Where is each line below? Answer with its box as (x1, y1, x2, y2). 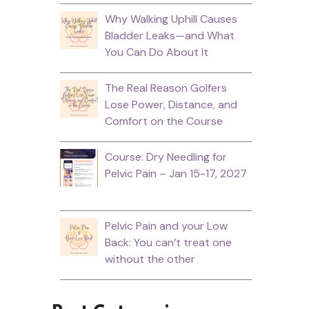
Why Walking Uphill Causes (104, 11, 237, 26)
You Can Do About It (104, 44, 208, 59)
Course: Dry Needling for (104, 149, 227, 164)
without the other (104, 251, 195, 266)
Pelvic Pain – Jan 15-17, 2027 (104, 166, 247, 181)
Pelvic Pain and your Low (104, 218, 228, 233)
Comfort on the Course (104, 113, 223, 128)
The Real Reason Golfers (104, 80, 227, 95)
